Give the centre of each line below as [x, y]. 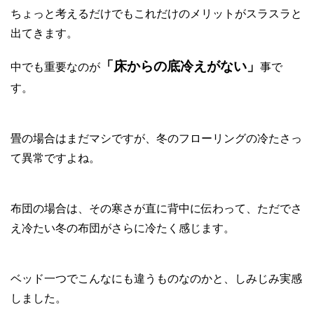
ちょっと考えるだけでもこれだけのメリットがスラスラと [156, 13]
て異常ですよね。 [55, 158]
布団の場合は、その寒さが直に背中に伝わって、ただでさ [156, 208]
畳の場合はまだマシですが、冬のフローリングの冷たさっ [156, 138]
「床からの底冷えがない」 [180, 66]
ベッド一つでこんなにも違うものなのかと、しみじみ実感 [156, 278]
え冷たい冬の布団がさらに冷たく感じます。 [123, 228]
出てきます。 [44, 33]
